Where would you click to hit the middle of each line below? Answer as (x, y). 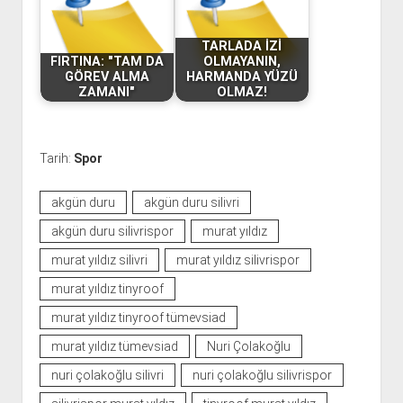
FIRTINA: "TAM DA (107, 62)
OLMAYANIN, (242, 62)
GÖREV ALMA (107, 77)
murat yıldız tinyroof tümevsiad (138, 317)
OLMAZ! (242, 93)
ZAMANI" (107, 93)
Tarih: (56, 158)
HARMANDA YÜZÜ (242, 77)
